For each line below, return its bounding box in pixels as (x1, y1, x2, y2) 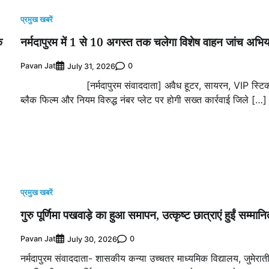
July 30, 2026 (67, 234, 117, 244)
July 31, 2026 (67, 61, 115, 71)
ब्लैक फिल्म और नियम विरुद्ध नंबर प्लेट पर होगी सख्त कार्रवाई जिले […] (20, 93, 267, 106)
